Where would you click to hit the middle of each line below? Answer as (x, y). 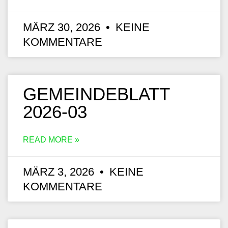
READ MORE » (51, 140)
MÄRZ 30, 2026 (63, 27)
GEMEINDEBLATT (96, 94)
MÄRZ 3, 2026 (60, 172)
